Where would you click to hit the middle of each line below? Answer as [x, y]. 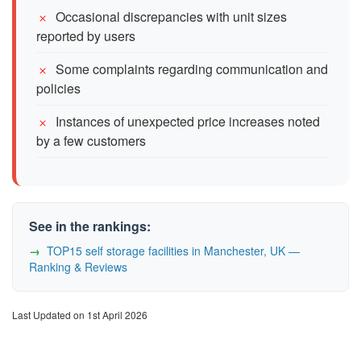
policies [58, 88]
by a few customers [91, 140]
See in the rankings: [90, 226]
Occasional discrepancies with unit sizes [171, 16]
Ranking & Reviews [78, 266]
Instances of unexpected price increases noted [188, 121]
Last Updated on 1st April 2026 [80, 314]
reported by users [86, 35]
